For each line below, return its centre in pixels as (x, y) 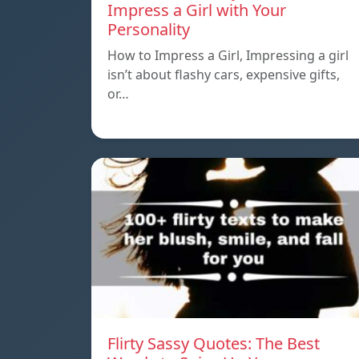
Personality (149, 30)
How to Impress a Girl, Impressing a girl (228, 56)
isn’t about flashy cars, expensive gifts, (224, 75)
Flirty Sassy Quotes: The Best (214, 344)
